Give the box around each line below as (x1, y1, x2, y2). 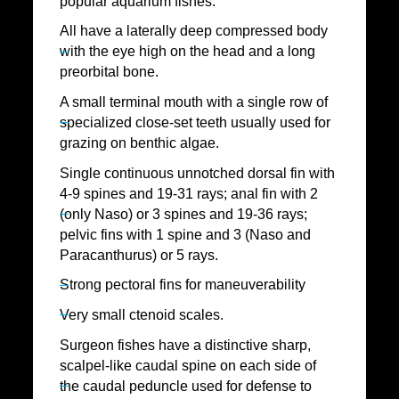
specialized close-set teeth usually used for (60, 114, 331, 130)
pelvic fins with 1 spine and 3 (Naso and (60, 226, 312, 242)
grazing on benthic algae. (60, 134, 220, 151)
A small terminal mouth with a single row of (60, 94, 329, 110)
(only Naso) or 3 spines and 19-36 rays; (60, 206, 308, 222)
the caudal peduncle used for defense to (60, 378, 313, 394)
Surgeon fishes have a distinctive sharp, (60, 337, 312, 353)
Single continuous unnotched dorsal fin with (60, 165, 336, 181)
